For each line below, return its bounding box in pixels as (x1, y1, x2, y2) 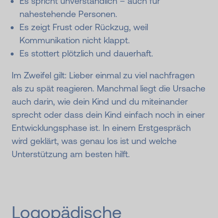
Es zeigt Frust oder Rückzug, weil (19, 22, 148, 33)
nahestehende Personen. (19, 9, 118, 19)
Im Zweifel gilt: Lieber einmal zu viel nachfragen (12, 70, 195, 81)
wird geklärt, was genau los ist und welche (12, 136, 177, 146)
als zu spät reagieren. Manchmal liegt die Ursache (12, 83, 205, 94)
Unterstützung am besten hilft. (12, 149, 130, 160)
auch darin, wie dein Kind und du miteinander (12, 96, 188, 107)
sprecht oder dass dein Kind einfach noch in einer (12, 109, 205, 120)
